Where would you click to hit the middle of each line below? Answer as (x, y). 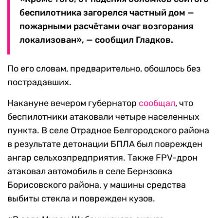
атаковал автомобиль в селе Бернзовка (90, 172)
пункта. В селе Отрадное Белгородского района (108, 131)
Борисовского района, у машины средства (97, 185)
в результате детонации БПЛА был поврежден (105, 144)
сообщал (157, 103)
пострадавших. (39, 82)
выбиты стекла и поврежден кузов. (81, 199)
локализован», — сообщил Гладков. (96, 40)
